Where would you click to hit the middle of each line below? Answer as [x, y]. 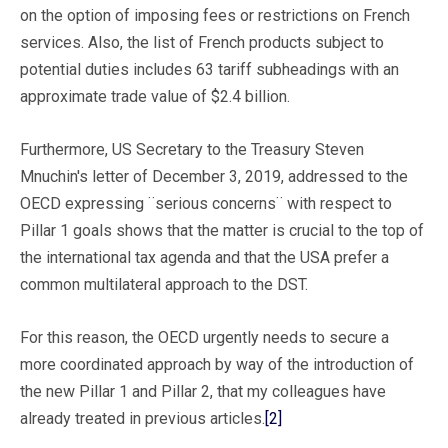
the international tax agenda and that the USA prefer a [204, 257]
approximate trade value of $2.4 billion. [157, 96]
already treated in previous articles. [142, 418]
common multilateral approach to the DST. [164, 284]
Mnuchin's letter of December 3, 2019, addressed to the [214, 176]
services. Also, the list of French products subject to [202, 42]
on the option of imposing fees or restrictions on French [215, 15]
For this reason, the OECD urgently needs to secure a [204, 337]
